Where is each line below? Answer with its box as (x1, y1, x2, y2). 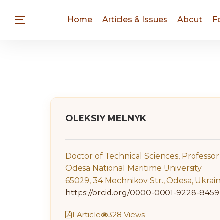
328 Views (108, 210, 145, 219)
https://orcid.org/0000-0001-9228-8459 (65, 188, 219, 197)
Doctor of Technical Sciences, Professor (65, 151, 219, 161)
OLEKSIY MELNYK (65, 113, 146, 124)
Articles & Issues (102, 15, 167, 24)
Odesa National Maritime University (65, 164, 202, 173)
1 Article (72, 210, 101, 219)
